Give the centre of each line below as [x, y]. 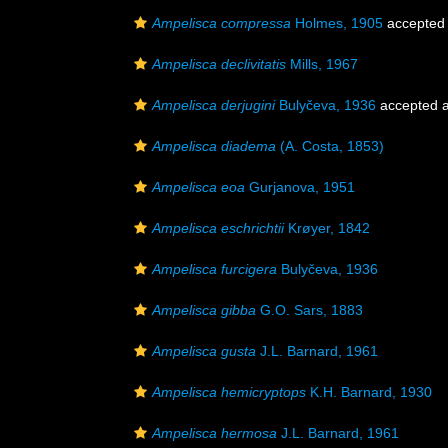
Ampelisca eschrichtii [218, 228]
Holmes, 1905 [337, 23]
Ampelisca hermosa [214, 433]
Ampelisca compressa [221, 23]
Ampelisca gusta [204, 351]
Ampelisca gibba [204, 310]
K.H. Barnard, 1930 [369, 392]
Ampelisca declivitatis [219, 64]
